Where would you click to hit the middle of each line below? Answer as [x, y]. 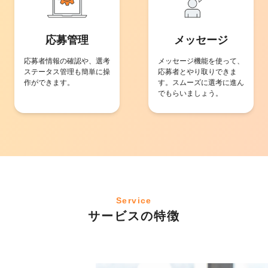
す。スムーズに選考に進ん [201, 82]
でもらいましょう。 [190, 93]
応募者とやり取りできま [197, 71]
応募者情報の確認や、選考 [67, 61]
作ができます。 [49, 82]
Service [134, 200]
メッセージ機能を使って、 [201, 61]
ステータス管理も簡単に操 [67, 71]
